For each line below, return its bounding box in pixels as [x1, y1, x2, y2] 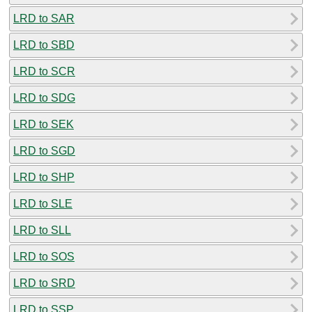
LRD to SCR [13, 65, 75, 77]
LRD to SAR [13, 12, 75, 24]
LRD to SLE [13, 197, 72, 210]
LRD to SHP [13, 171, 75, 183]
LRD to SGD [13, 144, 75, 157]
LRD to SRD [13, 276, 75, 289]
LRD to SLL [13, 224, 71, 236]
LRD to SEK [13, 118, 74, 130]
